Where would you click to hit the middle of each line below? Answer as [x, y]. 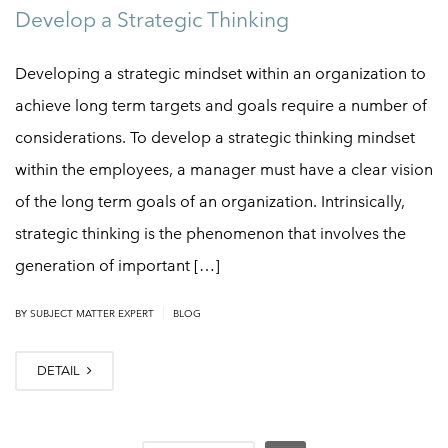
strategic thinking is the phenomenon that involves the [210, 233]
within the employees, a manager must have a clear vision [224, 169]
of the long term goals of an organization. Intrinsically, [210, 201]
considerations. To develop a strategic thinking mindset [215, 137]
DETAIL [60, 370]
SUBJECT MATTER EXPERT [92, 313]
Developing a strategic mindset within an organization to [220, 73]
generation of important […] [117, 265]
